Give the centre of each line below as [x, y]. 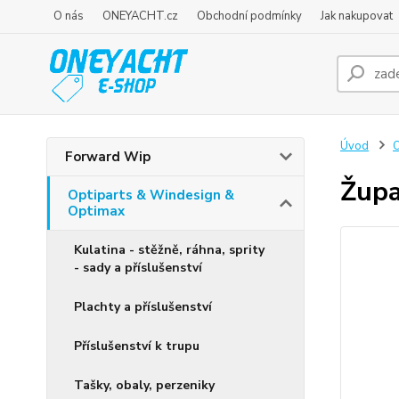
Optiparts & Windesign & [151, 195]
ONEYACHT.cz [140, 16]
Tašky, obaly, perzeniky [144, 385]
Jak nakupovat [357, 16]
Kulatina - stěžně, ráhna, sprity [169, 250]
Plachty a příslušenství [143, 307]
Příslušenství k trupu [137, 346]
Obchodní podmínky [249, 16]
